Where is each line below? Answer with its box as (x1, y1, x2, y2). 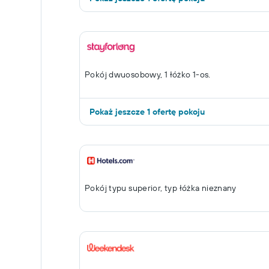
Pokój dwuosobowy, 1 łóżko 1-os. (85, 69, 211, 80)
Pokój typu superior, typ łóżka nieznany (85, 183, 237, 193)
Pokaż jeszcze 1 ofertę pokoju (89, 106, 205, 117)
